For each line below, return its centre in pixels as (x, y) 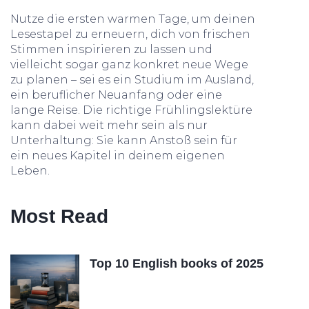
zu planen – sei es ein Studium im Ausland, (132, 80)
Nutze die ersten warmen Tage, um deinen (133, 19)
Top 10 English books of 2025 (177, 263)
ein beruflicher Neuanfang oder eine (116, 95)
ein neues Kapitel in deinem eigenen (118, 156)
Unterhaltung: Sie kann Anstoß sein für (124, 140)
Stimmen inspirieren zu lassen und (111, 49)
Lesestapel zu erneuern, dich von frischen (130, 34)
